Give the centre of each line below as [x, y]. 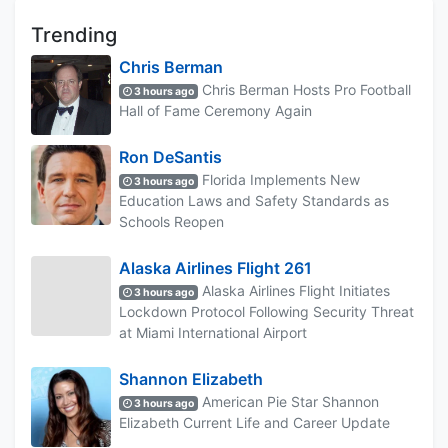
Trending [74, 34]
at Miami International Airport [213, 332]
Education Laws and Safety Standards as [254, 200]
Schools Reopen [171, 221]
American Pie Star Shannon [289, 401]
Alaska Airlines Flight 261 [215, 267]
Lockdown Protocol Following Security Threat [266, 311]
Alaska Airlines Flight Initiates [294, 290]
